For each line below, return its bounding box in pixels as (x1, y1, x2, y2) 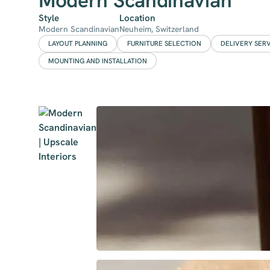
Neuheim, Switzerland (119, 24, 199, 35)
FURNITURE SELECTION (127, 39, 201, 48)
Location (119, 12, 155, 25)
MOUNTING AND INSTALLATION (48, 56, 148, 65)
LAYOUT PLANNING (48, 39, 108, 48)
